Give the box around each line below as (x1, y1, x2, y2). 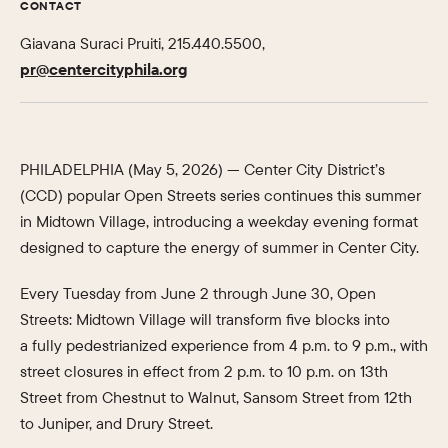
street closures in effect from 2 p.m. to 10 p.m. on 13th (20, 361, 388, 382)
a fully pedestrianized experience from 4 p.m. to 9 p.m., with (20, 335, 428, 356)
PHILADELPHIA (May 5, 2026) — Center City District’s (20, 159, 385, 180)
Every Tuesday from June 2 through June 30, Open (20, 283, 376, 304)
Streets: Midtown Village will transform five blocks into (20, 309, 390, 330)
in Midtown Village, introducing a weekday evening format (20, 211, 418, 232)
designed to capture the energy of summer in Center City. (20, 237, 419, 258)
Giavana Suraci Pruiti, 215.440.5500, (20, 33, 265, 53)
